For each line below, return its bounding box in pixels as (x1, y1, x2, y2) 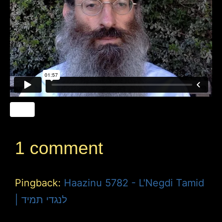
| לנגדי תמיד (21, 193, 67, 206)
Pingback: (15, 176, 64, 189)
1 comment (15, 137, 103, 158)
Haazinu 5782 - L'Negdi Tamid (64, 176, 204, 189)
